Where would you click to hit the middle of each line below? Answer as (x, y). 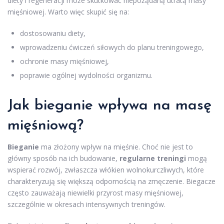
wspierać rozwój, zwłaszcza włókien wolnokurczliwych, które (106, 169)
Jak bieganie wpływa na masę (109, 105)
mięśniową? (45, 125)
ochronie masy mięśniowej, (64, 61)
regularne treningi (153, 158)
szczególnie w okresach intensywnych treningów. (86, 204)
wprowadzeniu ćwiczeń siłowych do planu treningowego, (112, 47)
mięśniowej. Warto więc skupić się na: (68, 11)
